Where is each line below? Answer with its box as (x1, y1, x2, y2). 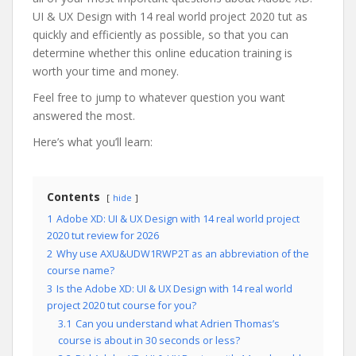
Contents (47, 189, 100, 204)
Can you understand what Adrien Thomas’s (75, 317, 280, 331)
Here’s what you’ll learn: (33, 134, 153, 149)
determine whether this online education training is (33, 45, 292, 60)
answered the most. (33, 108, 135, 123)
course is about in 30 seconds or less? (58, 334, 240, 347)
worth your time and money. (33, 64, 179, 79)
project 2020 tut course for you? (47, 299, 196, 312)
